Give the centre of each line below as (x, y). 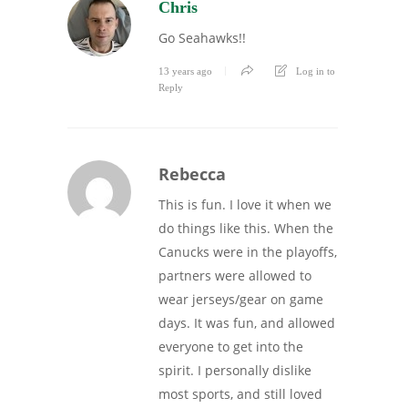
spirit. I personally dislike (235, 371)
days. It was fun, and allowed (247, 323)
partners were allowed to (235, 276)
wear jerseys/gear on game (241, 300)
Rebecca (192, 174)
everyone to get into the (231, 347)
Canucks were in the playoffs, (248, 252)
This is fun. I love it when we (245, 205)
